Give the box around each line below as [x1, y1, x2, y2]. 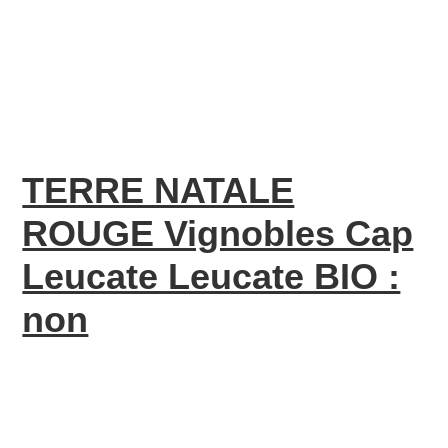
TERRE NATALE [22, 170, 295, 211]
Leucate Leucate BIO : [22, 256, 401, 297]
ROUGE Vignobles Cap [22, 213, 414, 254]
